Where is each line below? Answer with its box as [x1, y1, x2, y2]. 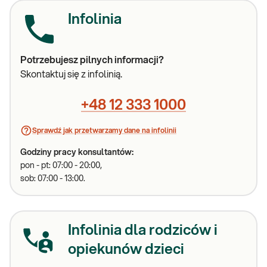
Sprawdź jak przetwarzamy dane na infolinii [32, 127, 176, 134]
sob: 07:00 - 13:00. [20, 175, 85, 183]
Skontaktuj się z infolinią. [20, 70, 122, 79]
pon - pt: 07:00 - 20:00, [20, 162, 102, 170]
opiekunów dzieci [68, 243, 184, 257]
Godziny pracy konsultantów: [20, 148, 133, 157]
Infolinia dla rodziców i [68, 223, 218, 238]
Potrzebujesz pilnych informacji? [20, 55, 164, 65]
